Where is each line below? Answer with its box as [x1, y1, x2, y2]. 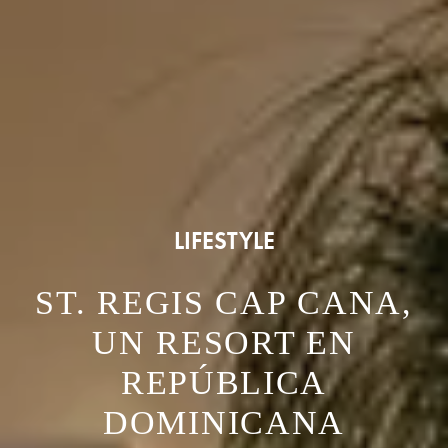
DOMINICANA [103, 403, 345, 441]
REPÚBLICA [120, 363, 328, 401]
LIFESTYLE [173, 224, 275, 256]
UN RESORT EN [92, 323, 356, 361]
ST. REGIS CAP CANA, [35, 283, 413, 321]
